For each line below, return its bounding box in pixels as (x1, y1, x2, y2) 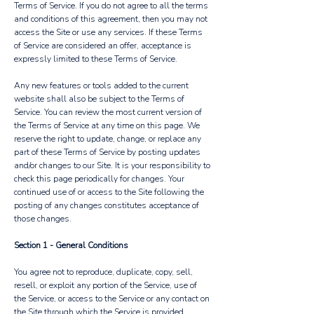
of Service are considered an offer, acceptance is (14, 40, 191, 51)
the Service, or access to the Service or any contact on (14, 293, 210, 304)
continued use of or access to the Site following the (14, 186, 204, 198)
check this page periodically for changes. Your (14, 173, 184, 184)
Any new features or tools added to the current (14, 80, 189, 91)
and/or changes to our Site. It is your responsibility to (14, 160, 210, 171)
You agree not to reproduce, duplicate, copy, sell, (14, 266, 193, 278)
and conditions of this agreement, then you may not (14, 13, 207, 25)
